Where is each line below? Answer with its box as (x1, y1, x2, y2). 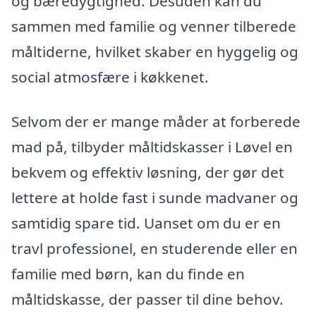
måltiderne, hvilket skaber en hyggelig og (11, 41, 298, 61)
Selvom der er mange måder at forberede (11, 111, 300, 132)
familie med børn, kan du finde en (11, 264, 245, 284)
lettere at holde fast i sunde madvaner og (11, 188, 298, 208)
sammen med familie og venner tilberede (11, 16, 296, 36)
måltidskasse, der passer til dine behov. (11, 289, 284, 310)
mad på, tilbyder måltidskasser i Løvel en (11, 137, 293, 157)
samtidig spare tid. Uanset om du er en (11, 213, 281, 233)
